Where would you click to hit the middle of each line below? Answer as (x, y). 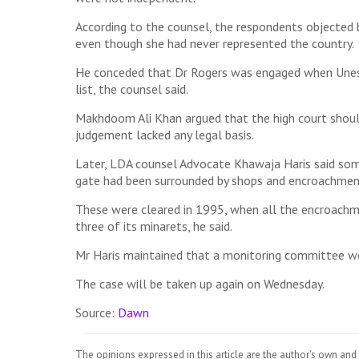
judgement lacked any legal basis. (164, 135)
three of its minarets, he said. (153, 226)
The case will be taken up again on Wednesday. (200, 284)
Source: (96, 313)
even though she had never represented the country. (214, 44)
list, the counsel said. (131, 89)
